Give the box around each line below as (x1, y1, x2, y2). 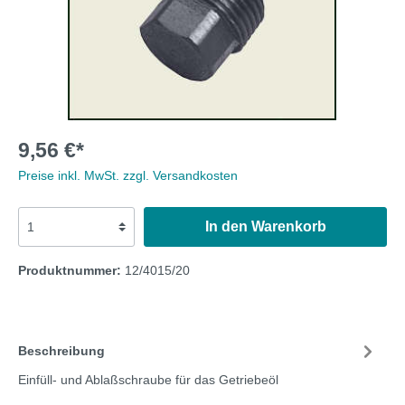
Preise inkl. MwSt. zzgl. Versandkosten (18, 168, 238, 183)
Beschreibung (18, 343, 105, 358)
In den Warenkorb (204, 219, 326, 234)
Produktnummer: (18, 263, 125, 278)
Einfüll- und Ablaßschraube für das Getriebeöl (18, 372, 278, 387)
